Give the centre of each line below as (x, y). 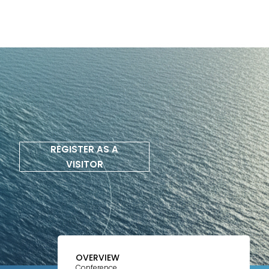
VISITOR (84, 165)
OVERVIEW (98, 258)
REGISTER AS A (84, 150)
